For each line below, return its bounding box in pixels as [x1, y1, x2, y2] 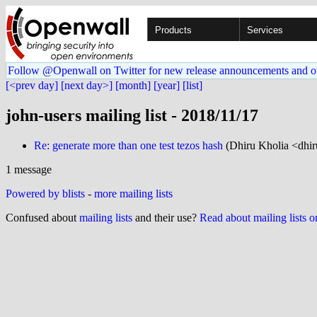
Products [155, 25, 192, 35]
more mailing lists [94, 187, 173, 200]
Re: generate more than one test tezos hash [34, 139, 223, 151]
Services [247, 25, 283, 35]
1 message [6, 163, 52, 175]
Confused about [6, 211, 79, 224]
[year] [154, 79, 180, 91]
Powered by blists [6, 187, 85, 200]
